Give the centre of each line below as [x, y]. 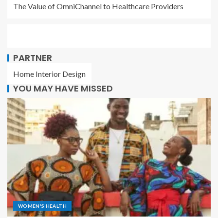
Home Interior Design [49, 73]
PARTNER [33, 57]
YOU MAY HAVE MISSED [63, 88]
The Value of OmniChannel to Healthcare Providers [100, 6]
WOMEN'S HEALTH [42, 206]
